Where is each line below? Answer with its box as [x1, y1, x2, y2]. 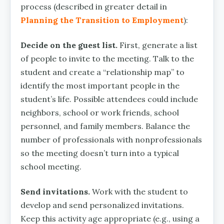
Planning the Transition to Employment [20, 14, 183, 25]
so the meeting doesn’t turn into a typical [20, 147, 179, 158]
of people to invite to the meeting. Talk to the [20, 53, 194, 63]
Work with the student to [90, 186, 188, 196]
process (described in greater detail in [20, 1, 167, 11]
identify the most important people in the [20, 80, 179, 90]
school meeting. [20, 161, 81, 171]
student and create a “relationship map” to [20, 66, 184, 77]
